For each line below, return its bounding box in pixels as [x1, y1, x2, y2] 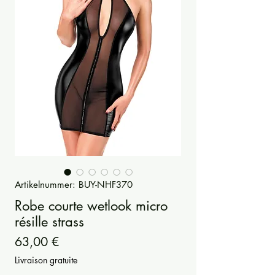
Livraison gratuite [15, 254, 77, 266]
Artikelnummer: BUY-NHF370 [15, 179, 133, 191]
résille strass [15, 213, 84, 231]
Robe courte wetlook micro [15, 197, 168, 215]
